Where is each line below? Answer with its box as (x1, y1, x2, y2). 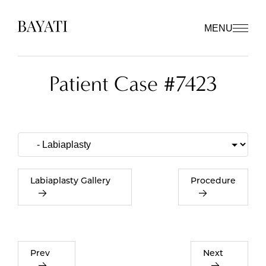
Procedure (191, 175, 236, 186)
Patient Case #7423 (49, 71, 217, 96)
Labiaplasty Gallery (30, 175, 110, 186)
